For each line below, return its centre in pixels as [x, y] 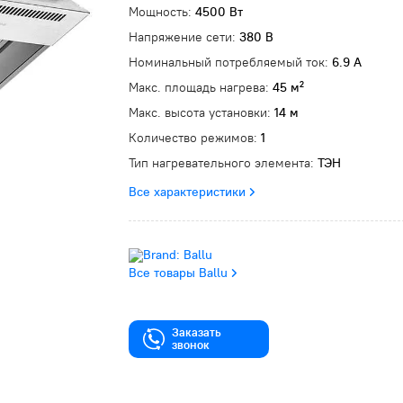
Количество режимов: [195, 138]
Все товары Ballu [178, 273]
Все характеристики [187, 192]
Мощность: [162, 12]
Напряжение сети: [184, 37]
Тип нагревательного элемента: [223, 163]
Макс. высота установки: [201, 112]
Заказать [197, 332]
